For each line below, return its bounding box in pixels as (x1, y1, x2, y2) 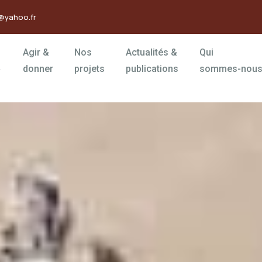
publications (125, 63, 178, 75)
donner (22, 63, 53, 75)
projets (74, 63, 105, 75)
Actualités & (125, 47, 177, 58)
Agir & (22, 47, 49, 58)
